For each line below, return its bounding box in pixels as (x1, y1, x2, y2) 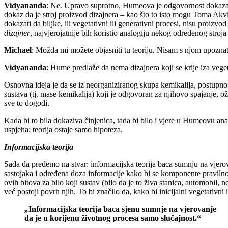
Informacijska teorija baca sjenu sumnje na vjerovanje (28, 204, 216, 213)
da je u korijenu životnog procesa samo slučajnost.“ (24, 213, 201, 222)
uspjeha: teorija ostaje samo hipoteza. (4, 125, 123, 134)
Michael (4, 45, 32, 54)
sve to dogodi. (4, 98, 49, 107)
